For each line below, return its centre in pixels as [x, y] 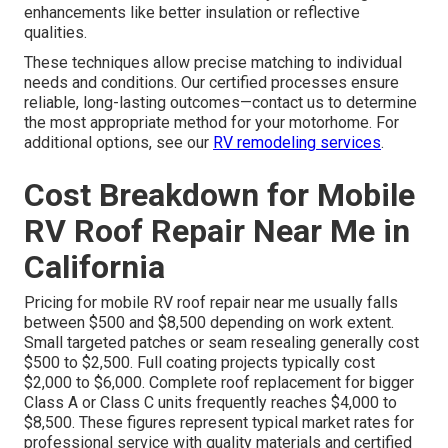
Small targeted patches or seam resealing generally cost [221, 343]
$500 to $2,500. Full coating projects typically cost [199, 363]
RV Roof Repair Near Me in [217, 231]
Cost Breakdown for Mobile [219, 195]
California [94, 267]
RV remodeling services [297, 143]
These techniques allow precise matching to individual [213, 63]
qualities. [55, 33]
